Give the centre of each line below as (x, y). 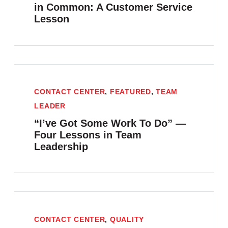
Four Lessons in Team (88, 135)
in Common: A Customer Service (113, 7)
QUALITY (127, 219)
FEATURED (130, 92)
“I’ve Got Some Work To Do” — (110, 123)
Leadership (61, 147)
